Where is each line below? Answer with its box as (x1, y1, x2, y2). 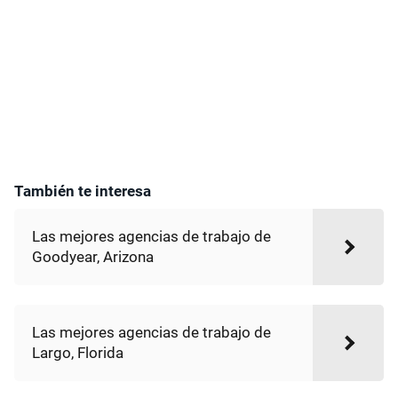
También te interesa (14, 182, 151, 200)
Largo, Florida (32, 344, 123, 362)
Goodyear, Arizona (32, 248, 154, 266)
